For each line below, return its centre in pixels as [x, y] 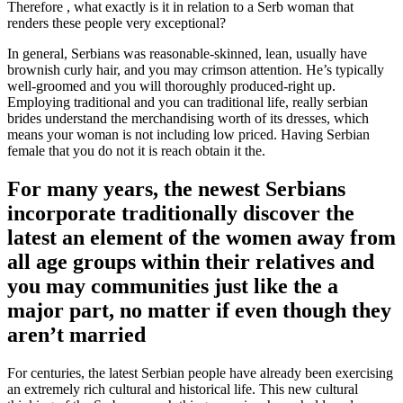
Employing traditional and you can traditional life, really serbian [188, 102]
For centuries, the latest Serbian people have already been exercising [200, 372]
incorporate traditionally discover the [181, 213]
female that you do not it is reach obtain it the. [136, 150]
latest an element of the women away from [201, 237]
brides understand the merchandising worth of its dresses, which [188, 118]
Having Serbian [323, 134]
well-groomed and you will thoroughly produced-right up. [171, 85]
